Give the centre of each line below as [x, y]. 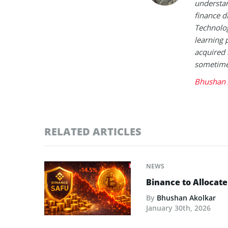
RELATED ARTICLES [93, 131]
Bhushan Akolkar [186, 197]
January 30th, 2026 [178, 208]
